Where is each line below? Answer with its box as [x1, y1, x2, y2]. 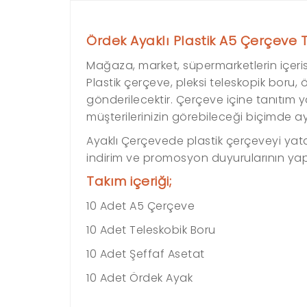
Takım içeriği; [86, 172, 172, 191]
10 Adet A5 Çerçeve [86, 198, 195, 214]
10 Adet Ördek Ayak [86, 270, 193, 286]
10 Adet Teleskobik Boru [86, 222, 216, 238]
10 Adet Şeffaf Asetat [86, 246, 205, 262]
